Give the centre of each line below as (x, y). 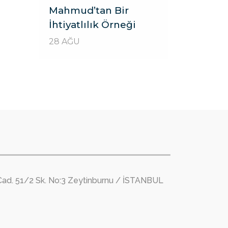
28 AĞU (64, 41)
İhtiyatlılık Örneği (92, 24)
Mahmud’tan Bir (89, 10)
